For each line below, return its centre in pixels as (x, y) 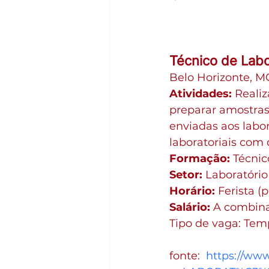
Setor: (186, 174)
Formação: (200, 158)
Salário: (190, 207)
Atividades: (201, 93)
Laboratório (235, 174)
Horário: (192, 191)
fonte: (188, 255)
